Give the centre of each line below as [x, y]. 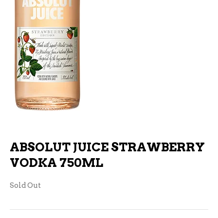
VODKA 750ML [56, 163]
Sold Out [25, 185]
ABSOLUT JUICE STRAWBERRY [107, 147]
